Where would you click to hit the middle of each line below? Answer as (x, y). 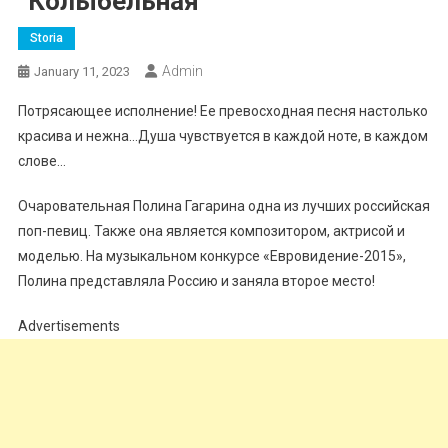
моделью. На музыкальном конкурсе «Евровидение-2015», (211, 255)
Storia (46, 37)
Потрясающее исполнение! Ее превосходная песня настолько (222, 110)
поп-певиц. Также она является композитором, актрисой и (211, 230)
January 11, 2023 (81, 71)
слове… (41, 160)
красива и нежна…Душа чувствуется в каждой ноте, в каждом (222, 135)
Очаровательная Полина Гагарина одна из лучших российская (223, 205)
